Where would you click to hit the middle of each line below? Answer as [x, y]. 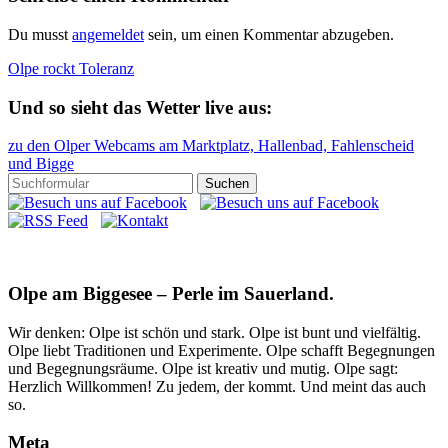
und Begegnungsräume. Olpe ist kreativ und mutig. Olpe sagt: [203, 368]
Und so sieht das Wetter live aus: [140, 107]
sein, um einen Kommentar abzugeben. [269, 34]
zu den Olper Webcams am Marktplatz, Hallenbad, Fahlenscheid [211, 146]
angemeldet [108, 34]
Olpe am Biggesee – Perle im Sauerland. [171, 293]
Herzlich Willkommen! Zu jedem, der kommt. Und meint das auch [217, 386]
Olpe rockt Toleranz [71, 68]
